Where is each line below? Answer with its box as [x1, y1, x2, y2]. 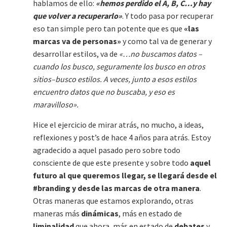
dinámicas [81, 208, 119, 218]
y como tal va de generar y [121, 36, 212, 46]
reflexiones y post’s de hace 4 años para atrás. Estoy [33, 132, 211, 142]
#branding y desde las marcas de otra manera [33, 183, 200, 193]
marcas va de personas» [33, 36, 121, 46]
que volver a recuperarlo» [33, 11, 122, 21]
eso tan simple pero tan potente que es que [33, 23, 184, 33]
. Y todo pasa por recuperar [122, 11, 213, 21]
